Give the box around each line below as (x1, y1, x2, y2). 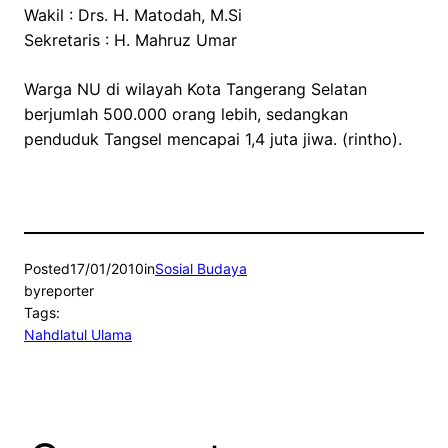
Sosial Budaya (155, 260, 247, 278)
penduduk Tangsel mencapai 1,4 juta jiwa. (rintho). (24, 129, 402, 150)
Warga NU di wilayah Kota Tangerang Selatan (24, 79, 367, 100)
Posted (24, 260, 70, 278)
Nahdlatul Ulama (24, 326, 132, 344)
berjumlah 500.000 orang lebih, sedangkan (24, 104, 348, 125)
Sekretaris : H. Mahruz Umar (24, 30, 237, 51)
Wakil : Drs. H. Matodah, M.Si (24, 5, 242, 26)
